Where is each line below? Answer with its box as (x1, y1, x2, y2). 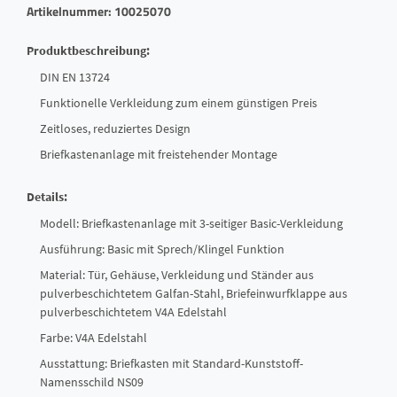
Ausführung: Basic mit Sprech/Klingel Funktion (40, 240, 284, 257)
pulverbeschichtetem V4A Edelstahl (40, 303, 227, 320)
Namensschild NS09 (40, 373, 144, 390)
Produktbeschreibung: (27, 42, 150, 58)
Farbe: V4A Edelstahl (40, 329, 147, 346)
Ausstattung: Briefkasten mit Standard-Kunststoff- (40, 354, 303, 371)
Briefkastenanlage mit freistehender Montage (40, 145, 277, 162)
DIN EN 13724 (40, 68, 113, 85)
